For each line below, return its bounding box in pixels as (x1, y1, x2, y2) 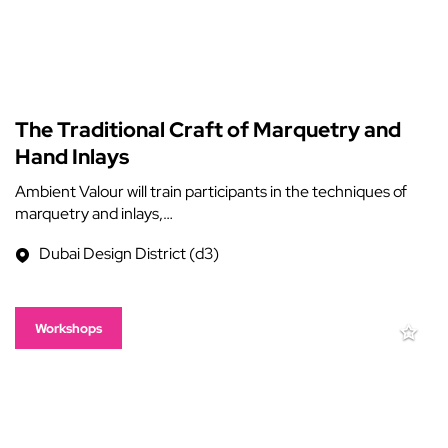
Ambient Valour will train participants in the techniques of (15, 181, 407, 202)
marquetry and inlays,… (15, 203, 173, 224)
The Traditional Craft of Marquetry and (15, 116, 401, 143)
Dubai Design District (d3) (39, 243, 219, 264)
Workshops (35, 320, 102, 337)
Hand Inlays (15, 143, 129, 170)
